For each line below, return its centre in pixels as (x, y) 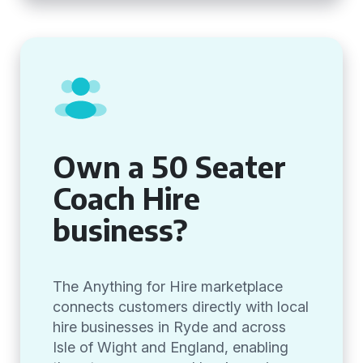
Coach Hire (126, 198)
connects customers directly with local (181, 307)
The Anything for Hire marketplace (168, 286)
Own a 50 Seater (169, 167)
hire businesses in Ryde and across (169, 327)
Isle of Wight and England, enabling (171, 347)
